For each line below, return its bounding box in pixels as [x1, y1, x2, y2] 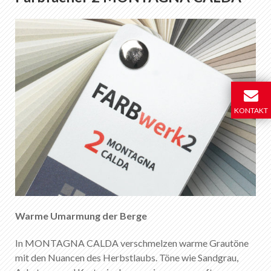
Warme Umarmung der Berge [15, 210, 147, 222]
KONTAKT [234, 106, 268, 116]
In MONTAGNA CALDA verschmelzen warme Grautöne [15, 237, 249, 249]
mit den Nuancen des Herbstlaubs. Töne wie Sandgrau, [15, 252, 238, 264]
